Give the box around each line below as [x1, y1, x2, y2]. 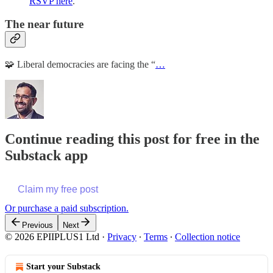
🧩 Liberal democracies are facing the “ [5, 58, 155, 69]
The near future [5, 18, 83, 31]
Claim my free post [18, 183, 98, 194]
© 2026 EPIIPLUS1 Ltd [5, 231, 99, 242]
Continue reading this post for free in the [5, 130, 260, 147]
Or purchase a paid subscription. [5, 202, 129, 213]
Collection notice [175, 231, 240, 242]
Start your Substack [26, 261, 101, 271]
